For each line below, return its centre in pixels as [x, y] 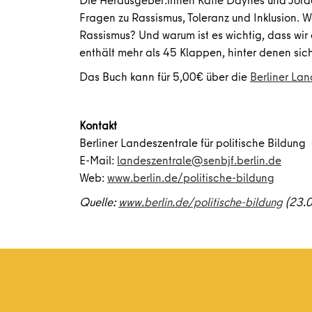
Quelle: [99, 202]
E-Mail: [98, 160]
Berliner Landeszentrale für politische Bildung [193, 142]
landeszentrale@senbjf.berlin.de [199, 160]
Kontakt [98, 125]
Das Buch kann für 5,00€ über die [165, 76]
